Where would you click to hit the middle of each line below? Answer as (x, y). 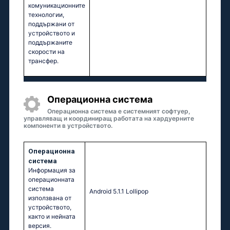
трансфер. (43, 61)
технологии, (46, 15)
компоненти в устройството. (68, 126)
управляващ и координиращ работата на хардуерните (109, 119)
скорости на (46, 52)
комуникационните (57, 6)
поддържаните (50, 43)
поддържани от (51, 24)
